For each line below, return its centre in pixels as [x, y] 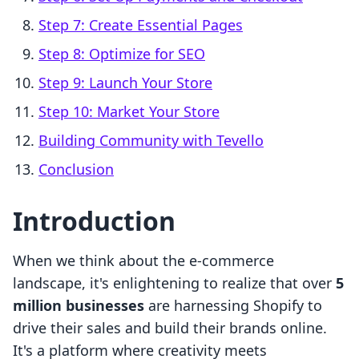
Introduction [94, 221]
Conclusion [76, 169]
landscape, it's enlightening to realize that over [174, 283]
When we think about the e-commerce [143, 261]
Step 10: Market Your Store [129, 112]
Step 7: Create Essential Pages [141, 25]
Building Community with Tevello [151, 141]
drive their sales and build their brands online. [170, 328]
